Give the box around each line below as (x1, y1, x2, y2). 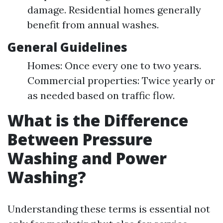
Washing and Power (7, 147, 167, 169)
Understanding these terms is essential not (7, 203, 210, 215)
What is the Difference (7, 110, 188, 131)
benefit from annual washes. (27, 18, 159, 31)
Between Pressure (7, 128, 152, 150)
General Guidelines (7, 39, 127, 55)
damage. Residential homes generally (27, 3, 201, 16)
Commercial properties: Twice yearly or (27, 74, 215, 87)
